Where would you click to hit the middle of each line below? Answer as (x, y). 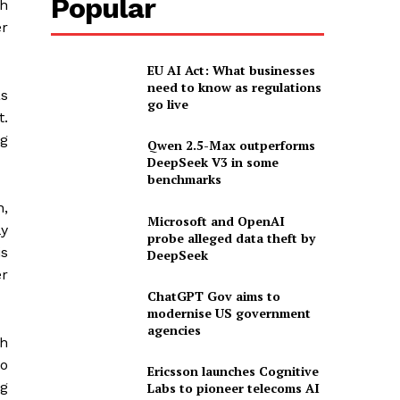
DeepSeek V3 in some (212, 162)
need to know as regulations (234, 87)
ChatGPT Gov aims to (213, 296)
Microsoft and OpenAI (216, 221)
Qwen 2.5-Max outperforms (231, 146)
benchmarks (184, 179)
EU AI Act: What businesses (231, 70)
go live (167, 104)
